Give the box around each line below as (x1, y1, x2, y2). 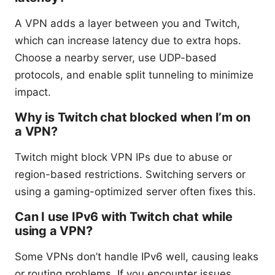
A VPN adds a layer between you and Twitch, (15, 17, 240, 30)
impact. (15, 86, 51, 99)
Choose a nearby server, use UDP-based (15, 52, 217, 64)
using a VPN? (15, 223, 93, 239)
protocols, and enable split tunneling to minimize (15, 69, 254, 82)
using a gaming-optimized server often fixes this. (15, 185, 256, 198)
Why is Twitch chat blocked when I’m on (15, 110, 250, 125)
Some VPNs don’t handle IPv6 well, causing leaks (15, 250, 258, 263)
